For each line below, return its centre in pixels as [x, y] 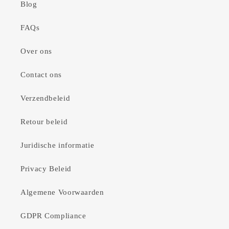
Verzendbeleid [45, 98]
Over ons [37, 51]
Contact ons [41, 75]
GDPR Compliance [53, 216]
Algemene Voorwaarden [62, 192]
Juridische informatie [58, 145]
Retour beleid [44, 122]
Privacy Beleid [46, 169]
